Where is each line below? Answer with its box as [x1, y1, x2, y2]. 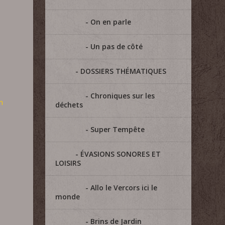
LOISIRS [55, 158, 81, 168]
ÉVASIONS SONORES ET [80, 149, 161, 159]
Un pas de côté [90, 42, 143, 51]
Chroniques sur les [90, 91, 155, 100]
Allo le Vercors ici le [90, 183, 158, 192]
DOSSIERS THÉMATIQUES [80, 66, 167, 76]
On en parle [90, 17, 132, 27]
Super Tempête [90, 125, 145, 134]
